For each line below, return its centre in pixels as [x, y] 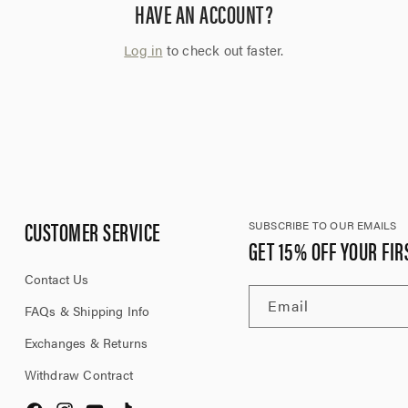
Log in [143, 50]
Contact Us [56, 279]
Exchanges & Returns [86, 342]
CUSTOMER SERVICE [92, 231]
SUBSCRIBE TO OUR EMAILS [322, 225]
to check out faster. [223, 50]
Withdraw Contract [79, 374]
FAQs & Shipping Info [87, 311]
